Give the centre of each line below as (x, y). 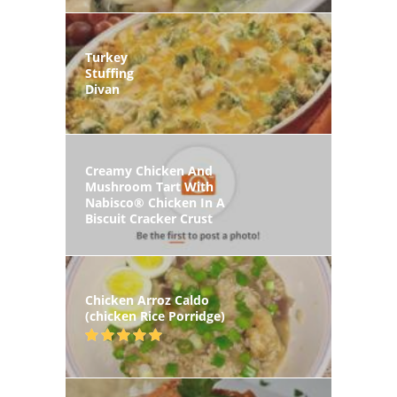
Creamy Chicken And (149, 171)
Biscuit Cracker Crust (149, 219)
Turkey (106, 57)
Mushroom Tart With (149, 187)
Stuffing (109, 73)
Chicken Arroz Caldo (147, 300)
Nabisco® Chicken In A (155, 203)
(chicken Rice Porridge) (155, 315)
